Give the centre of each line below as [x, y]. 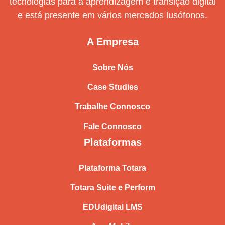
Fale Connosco [113, 126]
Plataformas [113, 142]
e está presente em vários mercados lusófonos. [113, 15]
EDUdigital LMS [113, 207]
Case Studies [113, 87]
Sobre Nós [113, 67]
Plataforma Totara [113, 168]
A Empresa [113, 41]
